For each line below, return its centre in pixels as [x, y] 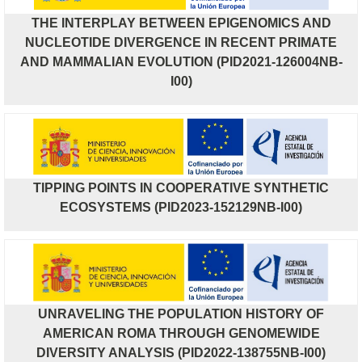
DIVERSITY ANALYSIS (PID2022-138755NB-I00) [181, 352]
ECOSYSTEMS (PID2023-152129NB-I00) [181, 207]
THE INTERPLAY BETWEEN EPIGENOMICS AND [181, 23]
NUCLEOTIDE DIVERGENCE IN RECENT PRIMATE [181, 42]
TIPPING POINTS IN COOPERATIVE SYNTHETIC [181, 187]
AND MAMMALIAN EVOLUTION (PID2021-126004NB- [181, 61]
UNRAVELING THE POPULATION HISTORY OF [181, 314]
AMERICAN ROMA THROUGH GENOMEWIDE [181, 333]
